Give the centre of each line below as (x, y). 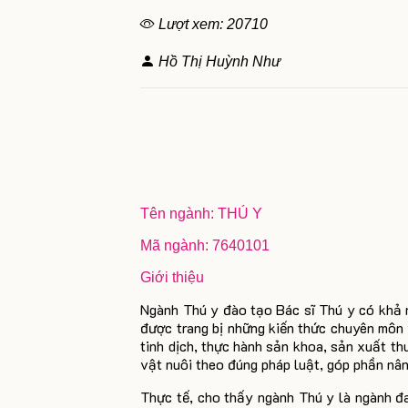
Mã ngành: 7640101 (205, 245)
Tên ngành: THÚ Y (202, 214)
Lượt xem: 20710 (212, 24)
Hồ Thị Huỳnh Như (218, 61)
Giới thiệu (173, 277)
